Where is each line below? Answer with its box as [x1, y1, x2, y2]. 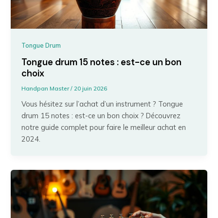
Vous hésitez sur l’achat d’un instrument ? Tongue [21, 99, 183, 109]
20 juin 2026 [74, 85, 108, 92]
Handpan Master [21, 85, 71, 92]
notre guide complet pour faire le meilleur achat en [21, 123, 186, 132]
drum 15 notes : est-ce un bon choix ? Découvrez [21, 111, 181, 121]
